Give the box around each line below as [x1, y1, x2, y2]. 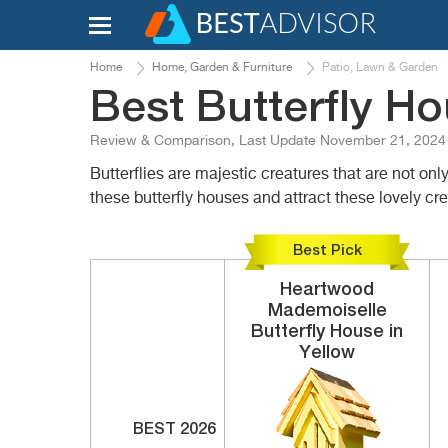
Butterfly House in [251, 323, 403, 341]
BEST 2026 [133, 422, 216, 438]
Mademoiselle [267, 302, 387, 320]
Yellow [299, 344, 355, 362]
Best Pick [292, 242, 362, 258]
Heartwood [280, 281, 374, 299]
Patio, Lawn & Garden [322, 62, 438, 74]
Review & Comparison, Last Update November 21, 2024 [90, 134, 446, 148]
